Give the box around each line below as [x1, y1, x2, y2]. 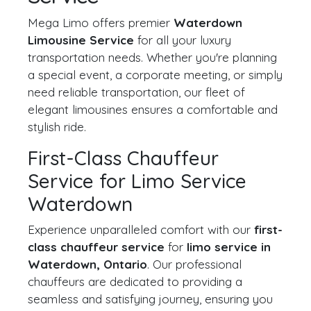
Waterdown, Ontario [28, 257, 147, 271]
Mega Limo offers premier [28, 15, 174, 30]
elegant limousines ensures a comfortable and [28, 102, 278, 117]
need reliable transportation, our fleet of [28, 85, 245, 99]
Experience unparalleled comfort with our [28, 222, 254, 237]
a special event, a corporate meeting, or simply [28, 67, 283, 82]
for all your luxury [134, 33, 231, 47]
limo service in [187, 239, 271, 254]
